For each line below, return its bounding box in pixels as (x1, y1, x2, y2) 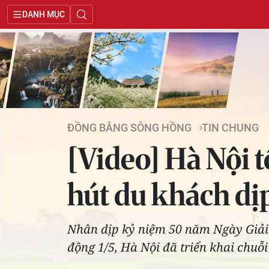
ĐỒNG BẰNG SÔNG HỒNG (67, 121, 192, 134)
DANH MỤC (22, 9, 65, 20)
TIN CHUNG (202, 121, 259, 134)
